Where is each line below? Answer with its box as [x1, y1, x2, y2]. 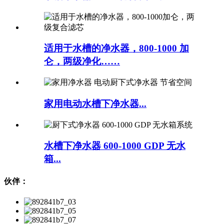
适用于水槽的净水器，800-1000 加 [44, 43, 189, 54]
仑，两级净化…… [44, 56, 120, 67]
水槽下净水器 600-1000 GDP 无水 [44, 140, 185, 151]
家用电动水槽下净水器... [44, 98, 146, 109]
